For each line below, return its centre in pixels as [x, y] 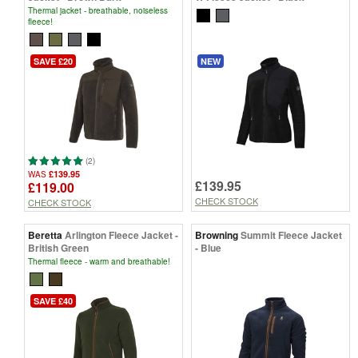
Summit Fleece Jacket [291, 235]
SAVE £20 [53, 62]
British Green [58, 248]
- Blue [208, 248]
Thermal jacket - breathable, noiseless [98, 10]
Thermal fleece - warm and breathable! [99, 262]
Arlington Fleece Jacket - [121, 235]
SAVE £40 [53, 301]
